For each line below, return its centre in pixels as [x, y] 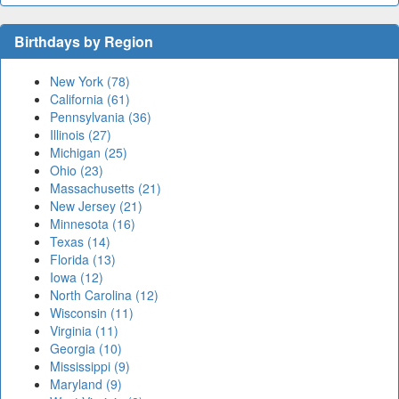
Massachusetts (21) [106, 188]
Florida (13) [83, 260]
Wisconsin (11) [92, 313]
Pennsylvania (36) [101, 117]
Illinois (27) [81, 135]
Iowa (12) [77, 277]
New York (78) [90, 81]
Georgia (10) [86, 349]
